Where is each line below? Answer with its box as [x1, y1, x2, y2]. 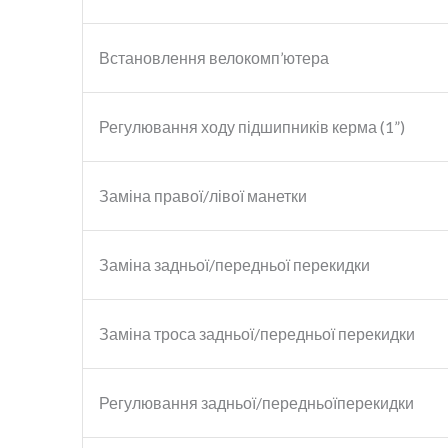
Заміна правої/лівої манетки [99, 185, 307, 205]
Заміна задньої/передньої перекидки [99, 254, 370, 274]
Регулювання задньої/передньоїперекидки [99, 392, 414, 412]
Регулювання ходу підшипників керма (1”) [99, 116, 405, 136]
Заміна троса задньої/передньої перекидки [99, 323, 415, 343]
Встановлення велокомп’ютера [99, 47, 329, 67]
